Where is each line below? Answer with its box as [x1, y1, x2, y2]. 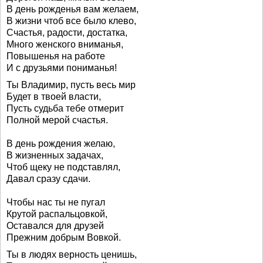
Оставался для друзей [6, 221, 104, 231]
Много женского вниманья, [6, 39, 123, 49]
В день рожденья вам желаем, [6, 4, 139, 14]
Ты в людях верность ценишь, [6, 249, 137, 259]
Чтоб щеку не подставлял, [6, 162, 120, 172]
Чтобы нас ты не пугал [6, 197, 105, 207]
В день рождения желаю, [6, 139, 115, 149]
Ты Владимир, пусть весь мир [6, 80, 136, 90]
